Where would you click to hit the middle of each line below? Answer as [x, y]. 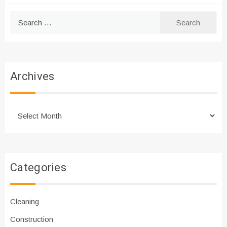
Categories [38, 168]
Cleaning [25, 202]
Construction [32, 219]
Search [22, 17]
